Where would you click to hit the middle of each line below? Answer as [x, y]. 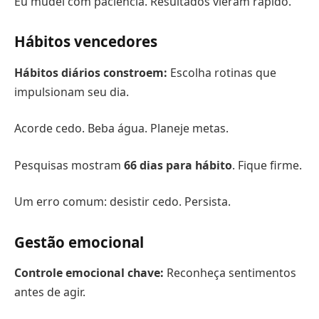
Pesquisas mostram [69, 165]
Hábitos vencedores [86, 42]
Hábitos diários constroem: [91, 72]
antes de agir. [50, 292]
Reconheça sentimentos [230, 273]
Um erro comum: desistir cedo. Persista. [122, 202]
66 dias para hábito [178, 165]
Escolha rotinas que [222, 72]
